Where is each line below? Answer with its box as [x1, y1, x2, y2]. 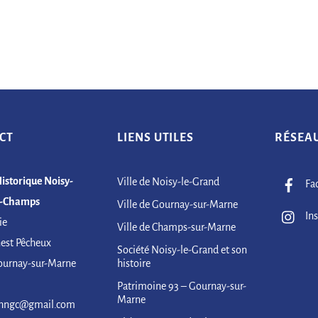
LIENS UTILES [117, 131, 194, 145]
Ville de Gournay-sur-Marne [117, 198, 238, 210]
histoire [117, 257, 151, 269]
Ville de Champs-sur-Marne [117, 221, 236, 233]
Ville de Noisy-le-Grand [117, 175, 220, 187]
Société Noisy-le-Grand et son [117, 243, 248, 256]
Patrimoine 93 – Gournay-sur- [117, 280, 247, 292]
